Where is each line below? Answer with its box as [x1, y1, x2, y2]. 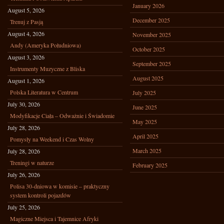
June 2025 [132, 103, 157, 111]
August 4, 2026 [7, 29, 44, 37]
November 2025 [132, 30, 171, 38]
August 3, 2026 [7, 53, 44, 61]
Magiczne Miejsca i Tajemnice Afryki [10, 214, 98, 222]
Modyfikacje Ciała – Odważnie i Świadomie [10, 111, 114, 119]
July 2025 [132, 88, 156, 96]
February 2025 [132, 161, 167, 169]
